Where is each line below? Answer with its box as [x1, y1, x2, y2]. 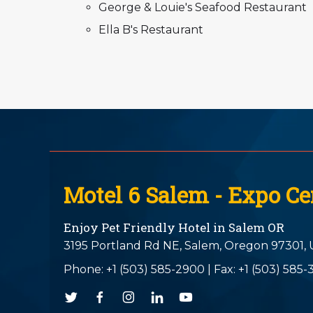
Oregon [224, 238, 268, 252]
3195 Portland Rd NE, [64, 238, 182, 252]
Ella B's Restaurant [99, 22, 204, 36]
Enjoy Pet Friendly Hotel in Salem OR [64, 219, 284, 235]
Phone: [64, 262, 106, 276]
